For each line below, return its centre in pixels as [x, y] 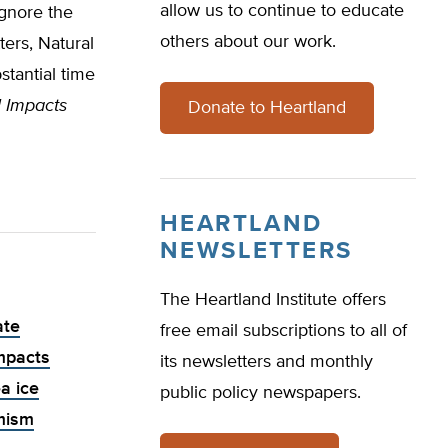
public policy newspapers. [260, 393]
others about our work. [248, 42]
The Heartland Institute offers [273, 300]
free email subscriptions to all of [283, 331]
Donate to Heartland [267, 108]
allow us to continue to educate [282, 11]
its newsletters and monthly [266, 362]
